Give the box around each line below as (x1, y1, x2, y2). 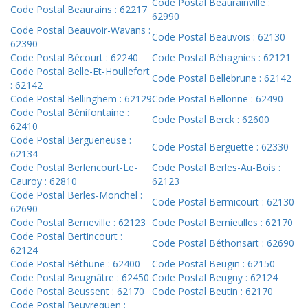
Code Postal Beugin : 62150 (152, 257, 275, 271)
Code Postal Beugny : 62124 (152, 271, 278, 285)
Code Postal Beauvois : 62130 (152, 30, 285, 44)
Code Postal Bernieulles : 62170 (152, 216, 293, 230)
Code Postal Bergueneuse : (10, 133, 131, 147)
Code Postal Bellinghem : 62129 (10, 92, 152, 106)
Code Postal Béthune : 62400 (10, 257, 140, 271)
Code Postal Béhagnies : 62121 (152, 51, 291, 65)
